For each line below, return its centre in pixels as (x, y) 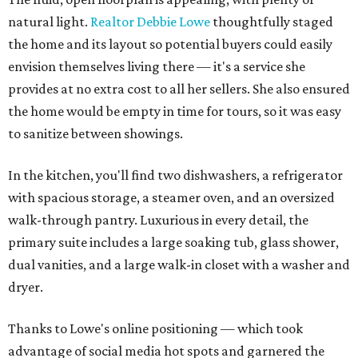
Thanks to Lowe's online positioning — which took (155, 329)
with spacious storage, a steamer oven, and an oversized (171, 198)
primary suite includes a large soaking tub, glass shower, (173, 243)
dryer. (26, 287)
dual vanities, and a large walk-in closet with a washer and (179, 265)
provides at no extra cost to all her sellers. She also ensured (179, 89)
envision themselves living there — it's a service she (157, 67)
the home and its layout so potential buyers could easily (170, 44)
